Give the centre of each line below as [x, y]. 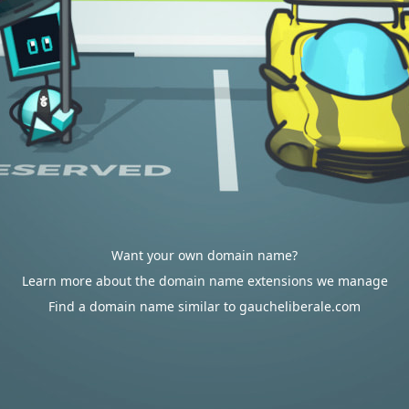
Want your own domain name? [204, 255]
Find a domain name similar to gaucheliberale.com [204, 306]
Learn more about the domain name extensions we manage [204, 281]
